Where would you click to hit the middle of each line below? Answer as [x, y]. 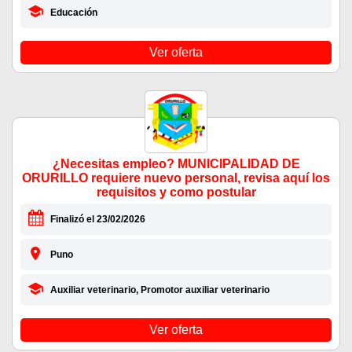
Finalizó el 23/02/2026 [97, 220]
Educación [73, 13]
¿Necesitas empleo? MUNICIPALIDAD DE [176, 164]
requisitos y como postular [176, 192]
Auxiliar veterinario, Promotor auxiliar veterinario [159, 290]
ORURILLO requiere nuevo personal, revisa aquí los [176, 178]
